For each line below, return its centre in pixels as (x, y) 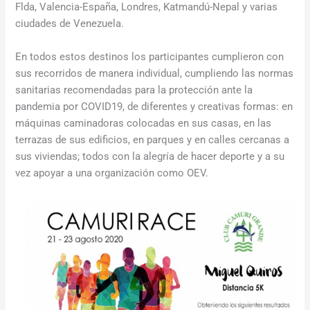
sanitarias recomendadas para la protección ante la (134, 90)
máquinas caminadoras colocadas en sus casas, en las (144, 123)
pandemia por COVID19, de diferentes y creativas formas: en (154, 106)
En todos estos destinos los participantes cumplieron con (150, 56)
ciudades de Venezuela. (70, 24)
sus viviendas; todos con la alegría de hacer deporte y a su (150, 156)
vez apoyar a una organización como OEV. (112, 173)
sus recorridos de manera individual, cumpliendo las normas (155, 73)
